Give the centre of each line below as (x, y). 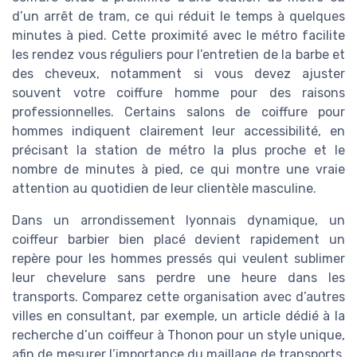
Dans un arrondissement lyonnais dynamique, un (178, 221)
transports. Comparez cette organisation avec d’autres (178, 297)
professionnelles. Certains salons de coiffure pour (178, 112)
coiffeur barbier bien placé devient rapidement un (178, 240)
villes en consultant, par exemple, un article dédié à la (178, 316)
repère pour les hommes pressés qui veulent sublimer (178, 259)
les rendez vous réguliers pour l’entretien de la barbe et (178, 55)
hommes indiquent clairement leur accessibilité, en (178, 131)
